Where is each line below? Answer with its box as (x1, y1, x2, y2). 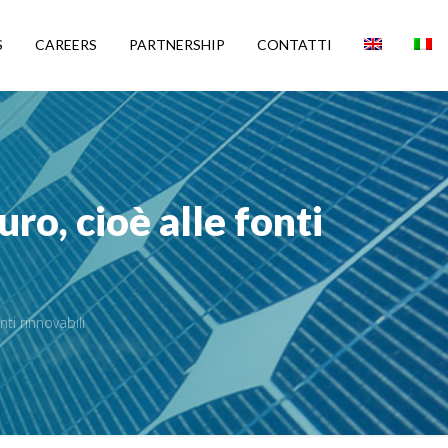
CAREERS (35, 36, 97, 53)
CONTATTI (257, 36, 332, 53)
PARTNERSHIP (129, 36, 225, 53)
